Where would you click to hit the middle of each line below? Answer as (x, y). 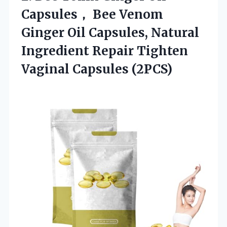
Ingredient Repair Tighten (105, 51)
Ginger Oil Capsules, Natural (110, 32)
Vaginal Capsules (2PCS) (97, 69)
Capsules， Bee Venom (92, 14)
